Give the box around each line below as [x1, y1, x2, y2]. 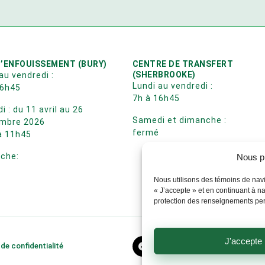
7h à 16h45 [132, 93, 180, 103]
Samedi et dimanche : [132, 115, 227, 125]
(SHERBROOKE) [132, 69, 196, 79]
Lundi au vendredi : [132, 80, 213, 91]
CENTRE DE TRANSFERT [132, 59, 234, 69]
